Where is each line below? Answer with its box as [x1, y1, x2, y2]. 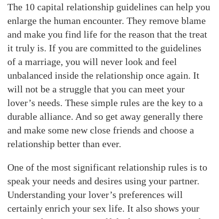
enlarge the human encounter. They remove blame [7, 15, 206, 26]
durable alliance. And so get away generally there [7, 110, 203, 122]
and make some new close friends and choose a [7, 124, 194, 135]
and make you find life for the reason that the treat [7, 28, 207, 40]
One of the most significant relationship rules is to [7, 161, 207, 173]
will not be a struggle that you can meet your [7, 83, 185, 94]
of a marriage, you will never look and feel [7, 56, 177, 67]
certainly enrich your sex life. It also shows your [7, 202, 199, 214]
